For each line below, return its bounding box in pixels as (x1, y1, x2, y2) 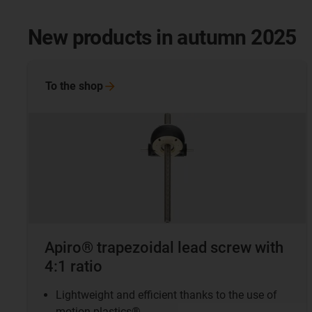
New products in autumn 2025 (28, 25, 297, 50)
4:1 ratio (45, 258, 102, 276)
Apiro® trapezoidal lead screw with (45, 239, 283, 257)
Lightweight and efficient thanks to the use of (56, 288, 277, 302)
